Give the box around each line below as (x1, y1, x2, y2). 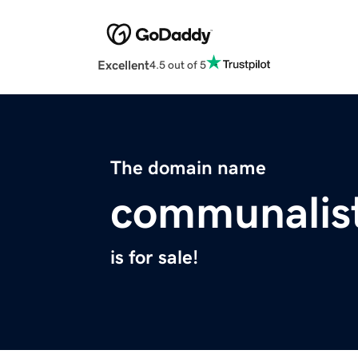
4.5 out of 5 (149, 58, 206, 70)
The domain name (110, 158, 266, 178)
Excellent (97, 58, 149, 72)
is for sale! (110, 248, 198, 268)
